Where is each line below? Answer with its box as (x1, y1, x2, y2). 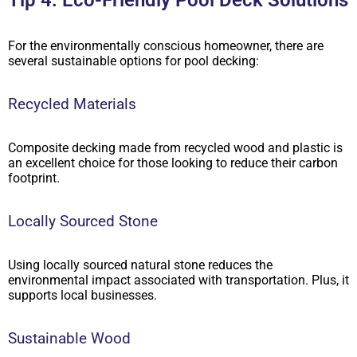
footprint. (8, 171, 60, 186)
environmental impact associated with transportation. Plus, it (8, 273, 349, 288)
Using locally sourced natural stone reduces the (8, 257, 273, 273)
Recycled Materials (8, 96, 136, 114)
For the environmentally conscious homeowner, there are (8, 38, 324, 54)
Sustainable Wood (8, 330, 131, 348)
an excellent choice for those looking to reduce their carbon (8, 155, 338, 171)
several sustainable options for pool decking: (8, 53, 259, 69)
